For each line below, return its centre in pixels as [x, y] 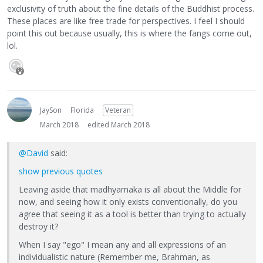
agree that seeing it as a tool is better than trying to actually [132, 214]
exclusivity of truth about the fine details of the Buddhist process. [131, 8]
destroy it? [38, 226]
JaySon [51, 110]
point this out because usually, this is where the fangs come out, [129, 33]
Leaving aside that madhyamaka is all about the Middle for [130, 189]
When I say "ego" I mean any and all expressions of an [122, 244]
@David [33, 153]
